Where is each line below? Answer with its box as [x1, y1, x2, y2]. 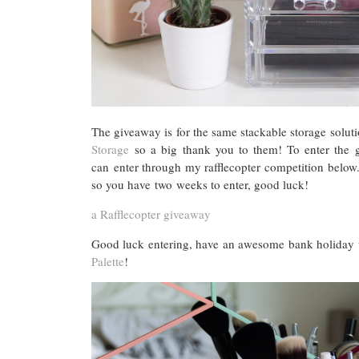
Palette [91, 253, 124, 270]
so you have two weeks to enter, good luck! [91, 176, 309, 193]
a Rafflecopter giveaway [91, 206, 211, 223]
